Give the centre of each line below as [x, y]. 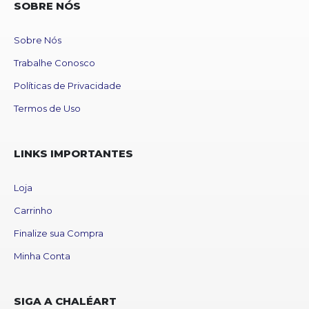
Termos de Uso [47, 108]
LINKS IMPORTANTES [73, 153]
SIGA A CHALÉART [65, 301]
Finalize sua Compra [59, 233]
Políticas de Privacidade [68, 85]
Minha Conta [42, 256]
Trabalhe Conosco [54, 62]
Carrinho [33, 210]
